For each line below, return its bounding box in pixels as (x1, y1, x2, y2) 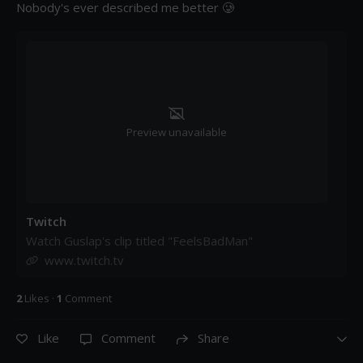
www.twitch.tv (45, 251, 124, 268)
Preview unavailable (126, 124, 227, 139)
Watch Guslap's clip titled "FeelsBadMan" (26, 232, 253, 249)
